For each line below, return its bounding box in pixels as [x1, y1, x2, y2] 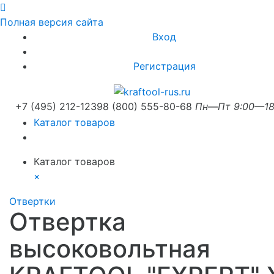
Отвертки [9, 194, 56, 207]
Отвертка [9, 206, 126, 237]
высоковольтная [9, 233, 210, 264]
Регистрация [133, 60, 196, 72]
